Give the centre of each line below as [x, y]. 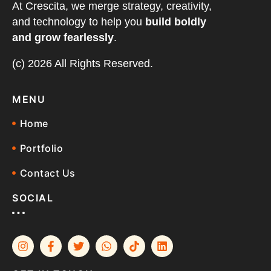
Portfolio [41, 148]
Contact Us [47, 173]
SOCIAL [33, 198]
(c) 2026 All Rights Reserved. [83, 64]
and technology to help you [79, 21]
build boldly [176, 21]
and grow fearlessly [63, 37]
